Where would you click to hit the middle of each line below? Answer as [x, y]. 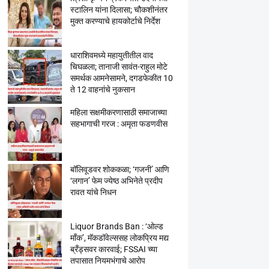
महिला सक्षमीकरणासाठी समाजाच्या [118, 112]
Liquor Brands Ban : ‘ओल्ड [116, 226]
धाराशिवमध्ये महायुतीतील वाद [111, 55]
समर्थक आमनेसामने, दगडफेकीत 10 [121, 78]
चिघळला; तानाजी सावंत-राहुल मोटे [119, 67]
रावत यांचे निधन [93, 192]
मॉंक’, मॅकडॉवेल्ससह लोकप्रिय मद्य [119, 238]
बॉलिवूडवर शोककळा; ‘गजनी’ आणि [119, 169]
